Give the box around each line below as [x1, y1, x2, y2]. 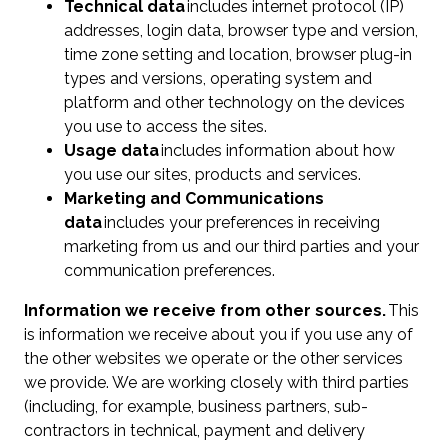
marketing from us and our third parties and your [64, 237, 419, 257]
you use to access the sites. [64, 117, 271, 137]
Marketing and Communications [64, 189, 324, 209]
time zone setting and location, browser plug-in [64, 45, 412, 65]
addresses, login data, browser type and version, [64, 21, 418, 41]
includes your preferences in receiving [104, 213, 380, 233]
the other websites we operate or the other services [24, 349, 403, 369]
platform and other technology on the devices [64, 93, 405, 113]
